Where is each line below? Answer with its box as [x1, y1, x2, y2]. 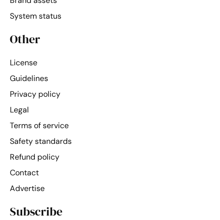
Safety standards [10, 136, 72, 146]
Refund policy [10, 151, 59, 162]
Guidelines [10, 73, 48, 83]
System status [10, 10, 61, 21]
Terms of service [10, 120, 69, 131]
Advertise [10, 183, 45, 193]
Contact [10, 167, 39, 178]
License [10, 57, 37, 68]
